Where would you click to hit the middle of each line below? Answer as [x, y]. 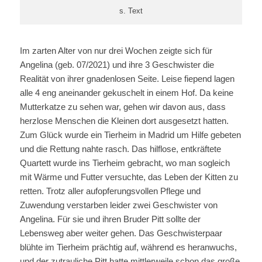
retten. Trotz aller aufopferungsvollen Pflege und [110, 191]
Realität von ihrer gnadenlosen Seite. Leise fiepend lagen [127, 78]
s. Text [131, 11]
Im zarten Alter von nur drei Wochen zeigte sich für [116, 50]
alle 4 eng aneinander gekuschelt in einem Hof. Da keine [126, 92]
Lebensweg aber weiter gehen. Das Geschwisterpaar [121, 233]
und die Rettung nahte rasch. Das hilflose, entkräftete [120, 149]
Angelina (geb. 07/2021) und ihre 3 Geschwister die [117, 64]
